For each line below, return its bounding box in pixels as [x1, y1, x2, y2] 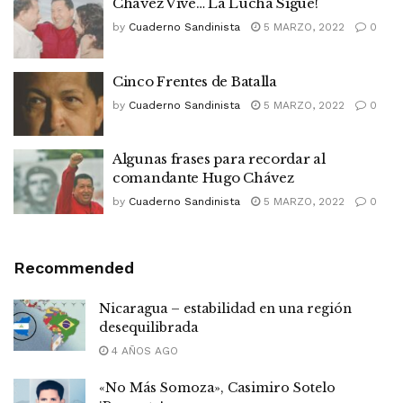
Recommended [13, 257, 134, 277]
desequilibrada [99, 318, 198, 336]
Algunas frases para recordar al [112, 150, 326, 167]
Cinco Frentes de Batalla [112, 72, 277, 90]
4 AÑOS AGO [108, 344, 178, 357]
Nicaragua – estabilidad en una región [99, 300, 352, 317]
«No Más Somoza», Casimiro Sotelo [99, 379, 336, 396]
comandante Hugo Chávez [112, 169, 294, 186]
